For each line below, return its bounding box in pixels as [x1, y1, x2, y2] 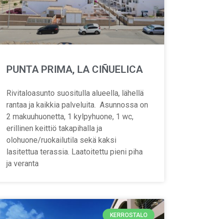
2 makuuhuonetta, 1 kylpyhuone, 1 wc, [6, 111, 133, 121]
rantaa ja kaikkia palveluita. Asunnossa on [6, 100, 148, 109]
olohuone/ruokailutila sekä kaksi [6, 135, 116, 145]
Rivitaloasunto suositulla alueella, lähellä [6, 88, 144, 98]
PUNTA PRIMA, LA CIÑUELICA [6, 63, 143, 75]
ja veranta [6, 158, 39, 168]
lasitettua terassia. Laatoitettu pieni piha [6, 147, 143, 156]
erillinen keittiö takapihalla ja [6, 123, 102, 133]
